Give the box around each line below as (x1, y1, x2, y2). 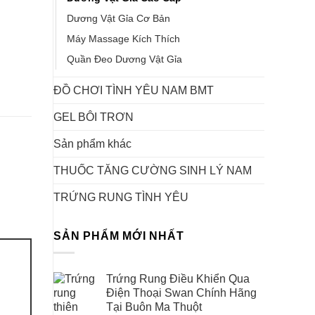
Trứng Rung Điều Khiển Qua (106, 273, 250, 285)
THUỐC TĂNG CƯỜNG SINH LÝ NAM (53, 164, 252, 176)
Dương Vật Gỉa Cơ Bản (67, 12, 170, 24)
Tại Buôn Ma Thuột (106, 301, 202, 314)
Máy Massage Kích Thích (67, 32, 180, 44)
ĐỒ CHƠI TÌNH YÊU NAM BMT (53, 84, 214, 96)
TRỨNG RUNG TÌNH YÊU (53, 191, 188, 203)
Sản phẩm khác (53, 137, 131, 150)
